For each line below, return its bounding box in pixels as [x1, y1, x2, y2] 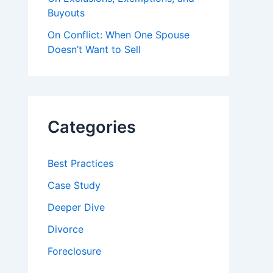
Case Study [48, 179, 101, 191]
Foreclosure [48, 244, 101, 257]
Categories [48, 116, 136, 137]
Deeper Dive [48, 200, 105, 213]
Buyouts [48, 6, 85, 19]
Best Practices [48, 157, 113, 169]
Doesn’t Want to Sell [48, 43, 141, 55]
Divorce [48, 222, 83, 235]
